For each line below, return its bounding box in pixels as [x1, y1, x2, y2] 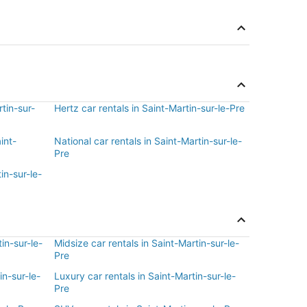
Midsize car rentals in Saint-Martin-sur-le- [54, 237, 239, 249]
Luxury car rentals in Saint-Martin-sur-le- [54, 270, 236, 282]
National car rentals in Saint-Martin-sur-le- [54, 135, 242, 147]
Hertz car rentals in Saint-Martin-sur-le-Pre [54, 102, 245, 114]
